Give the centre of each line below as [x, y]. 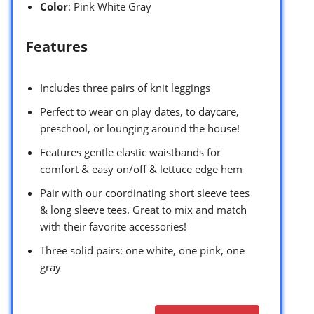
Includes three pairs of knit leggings [125, 88]
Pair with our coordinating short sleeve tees [145, 193]
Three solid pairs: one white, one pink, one [142, 251]
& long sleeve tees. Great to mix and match [143, 210]
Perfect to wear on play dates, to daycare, [139, 112]
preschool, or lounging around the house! [140, 129]
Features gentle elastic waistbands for [130, 152]
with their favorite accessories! [113, 227]
